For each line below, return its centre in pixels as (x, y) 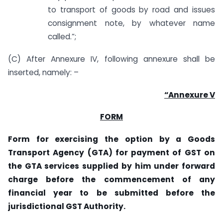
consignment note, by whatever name (131, 23)
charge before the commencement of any (111, 180)
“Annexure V (190, 95)
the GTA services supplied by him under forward (111, 166)
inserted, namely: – (43, 72)
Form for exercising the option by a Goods (111, 139)
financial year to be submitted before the (111, 193)
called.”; (62, 37)
